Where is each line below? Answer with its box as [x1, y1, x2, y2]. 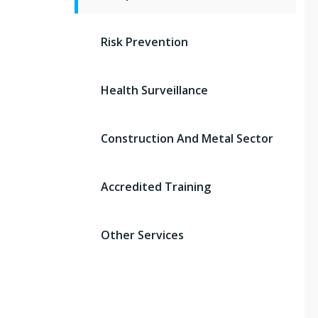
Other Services [101, 226, 184, 243]
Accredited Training [101, 178, 211, 194]
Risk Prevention [101, 33, 188, 50]
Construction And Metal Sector [101, 130, 273, 146]
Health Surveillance [101, 82, 208, 98]
